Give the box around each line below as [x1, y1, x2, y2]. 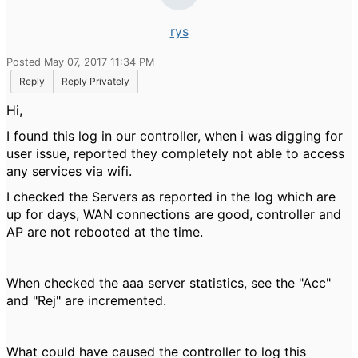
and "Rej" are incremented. [6, 292, 166, 308]
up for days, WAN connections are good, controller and [6, 206, 341, 222]
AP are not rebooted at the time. [6, 224, 203, 240]
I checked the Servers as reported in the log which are [6, 189, 336, 205]
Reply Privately [62, 75, 129, 87]
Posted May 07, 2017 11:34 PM [6, 56, 154, 68]
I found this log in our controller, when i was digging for [6, 128, 343, 144]
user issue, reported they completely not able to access [6, 145, 344, 161]
